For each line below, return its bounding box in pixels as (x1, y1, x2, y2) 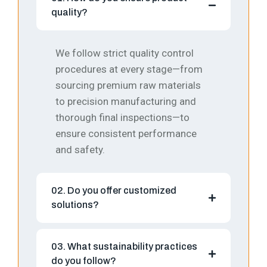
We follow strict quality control (55, 47, 194, 60)
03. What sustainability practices (51, 241, 197, 252)
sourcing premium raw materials (55, 79, 201, 92)
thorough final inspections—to (55, 111, 190, 124)
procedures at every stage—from (55, 63, 203, 76)
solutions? (51, 200, 99, 210)
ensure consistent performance (55, 128, 197, 140)
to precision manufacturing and (55, 95, 196, 108)
